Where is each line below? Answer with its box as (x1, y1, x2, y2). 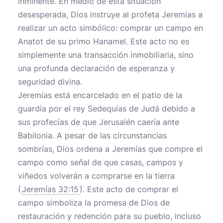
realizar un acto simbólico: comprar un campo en (18, 23, 203, 33)
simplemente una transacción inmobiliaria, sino (18, 50, 194, 60)
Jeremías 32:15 (22, 184, 79, 194)
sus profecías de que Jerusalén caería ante (18, 117, 179, 127)
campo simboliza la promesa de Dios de (18, 198, 170, 208)
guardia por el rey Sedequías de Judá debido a (18, 104, 195, 113)
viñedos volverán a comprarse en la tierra (18, 171, 175, 181)
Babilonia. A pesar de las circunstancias (18, 130, 167, 140)
